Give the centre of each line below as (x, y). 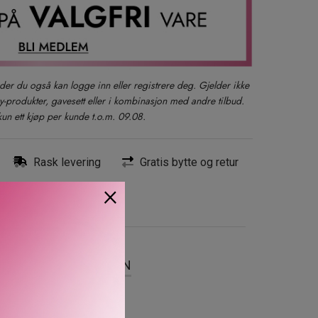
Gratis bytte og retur (188, 162)
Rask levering (66, 162)
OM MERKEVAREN (80, 265)
